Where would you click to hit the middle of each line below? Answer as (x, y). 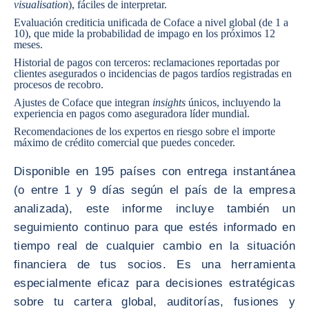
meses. (28, 44)
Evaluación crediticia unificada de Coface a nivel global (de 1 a (151, 22)
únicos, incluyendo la (233, 102)
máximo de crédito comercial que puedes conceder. (124, 142)
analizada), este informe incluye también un (154, 209)
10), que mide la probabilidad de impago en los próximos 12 (144, 33)
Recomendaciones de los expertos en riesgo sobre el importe (144, 131)
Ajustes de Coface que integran (83, 102)
